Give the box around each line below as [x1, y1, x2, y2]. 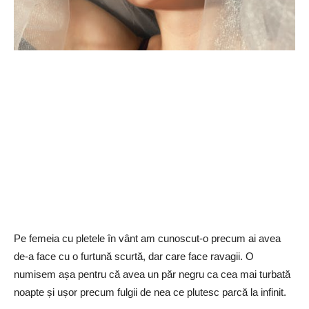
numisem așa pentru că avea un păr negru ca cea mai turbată [14, 268, 290, 280]
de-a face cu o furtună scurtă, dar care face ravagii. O [14, 250, 254, 262]
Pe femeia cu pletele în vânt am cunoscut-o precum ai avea [14, 232, 281, 244]
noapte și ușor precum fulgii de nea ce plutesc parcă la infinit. [14, 286, 286, 298]
